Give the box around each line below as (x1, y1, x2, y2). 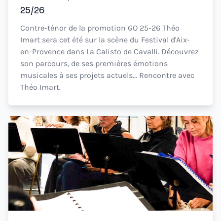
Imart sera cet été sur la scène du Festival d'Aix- (20, 35, 190, 44)
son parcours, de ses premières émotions (20, 59, 168, 68)
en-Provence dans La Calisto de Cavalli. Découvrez (20, 47, 199, 56)
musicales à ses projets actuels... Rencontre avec (20, 71, 194, 80)
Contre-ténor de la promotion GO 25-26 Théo (20, 23, 180, 33)
